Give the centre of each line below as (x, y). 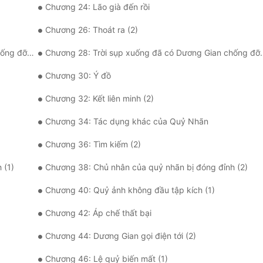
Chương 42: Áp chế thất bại (98, 213)
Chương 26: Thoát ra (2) (92, 30)
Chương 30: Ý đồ (78, 76)
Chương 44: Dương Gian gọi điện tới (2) (121, 236)
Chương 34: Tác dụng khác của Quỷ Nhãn (127, 122)
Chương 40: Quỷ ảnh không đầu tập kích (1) (130, 190)
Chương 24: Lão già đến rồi (97, 7)
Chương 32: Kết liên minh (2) (100, 99)
